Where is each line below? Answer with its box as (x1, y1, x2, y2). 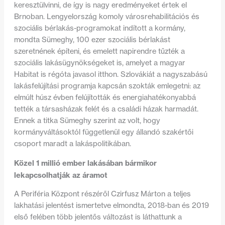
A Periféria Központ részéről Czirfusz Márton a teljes (14, 189, 191, 199)
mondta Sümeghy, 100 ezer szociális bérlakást (14, 35, 170, 45)
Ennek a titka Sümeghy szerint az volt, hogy (14, 116, 160, 126)
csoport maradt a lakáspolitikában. (14, 139, 131, 149)
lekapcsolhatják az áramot (14, 170, 107, 180)
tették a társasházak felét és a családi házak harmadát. (14, 104, 198, 114)
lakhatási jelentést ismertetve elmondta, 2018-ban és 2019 (14, 201, 209, 210)
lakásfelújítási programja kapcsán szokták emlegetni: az (14, 81, 200, 91)
